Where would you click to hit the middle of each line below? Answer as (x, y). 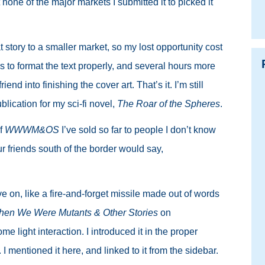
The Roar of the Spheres (169, 104)
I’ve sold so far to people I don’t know (138, 130)
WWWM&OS (32, 130)
